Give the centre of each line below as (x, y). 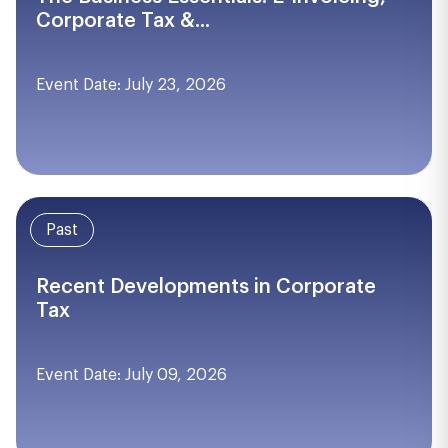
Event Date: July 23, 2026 (131, 85)
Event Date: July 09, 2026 (131, 375)
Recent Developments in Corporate (206, 287)
